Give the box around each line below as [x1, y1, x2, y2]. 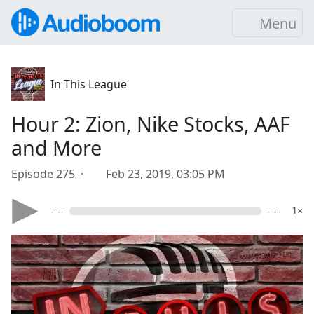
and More [11, 134, 102, 161]
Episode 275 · [11, 166, 89, 182]
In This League [50, 76, 127, 92]
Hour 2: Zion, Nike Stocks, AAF [11, 110, 290, 137]
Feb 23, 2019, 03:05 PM [106, 166, 225, 182]
